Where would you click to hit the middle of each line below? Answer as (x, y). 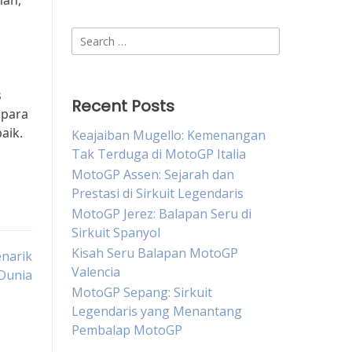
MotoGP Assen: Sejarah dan (153, 174)
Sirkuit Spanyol (116, 233)
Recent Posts (123, 106)
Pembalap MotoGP (127, 330)
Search (91, 36)
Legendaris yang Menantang (157, 311)
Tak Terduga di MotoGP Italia (159, 154)
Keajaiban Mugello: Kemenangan (169, 135)
